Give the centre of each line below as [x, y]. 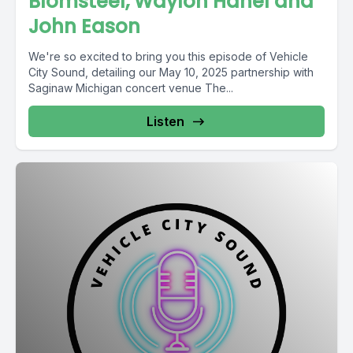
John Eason [84, 26]
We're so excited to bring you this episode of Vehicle [168, 56]
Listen [165, 121]
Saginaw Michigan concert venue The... [131, 88]
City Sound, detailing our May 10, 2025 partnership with [171, 72]
